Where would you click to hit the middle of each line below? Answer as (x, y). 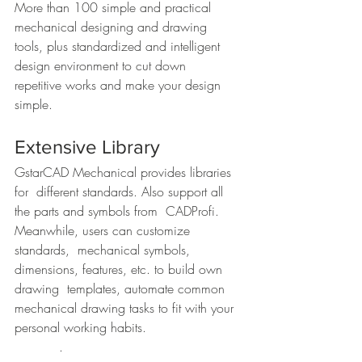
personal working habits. (129, 327)
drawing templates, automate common (122, 288)
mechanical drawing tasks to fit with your (128, 308)
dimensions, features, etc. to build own (120, 269)
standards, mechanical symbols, (104, 250)
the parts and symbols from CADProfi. (119, 211)
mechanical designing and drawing (115, 27)
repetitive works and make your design (120, 85)
